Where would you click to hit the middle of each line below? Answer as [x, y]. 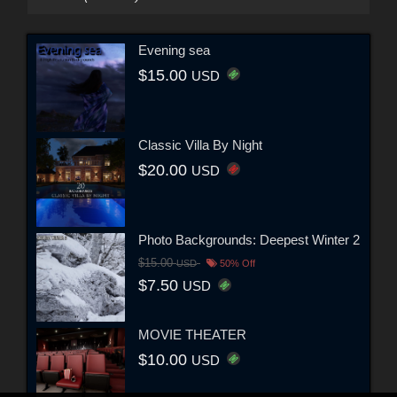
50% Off [236, 264]
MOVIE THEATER [192, 335]
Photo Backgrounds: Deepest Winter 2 [249, 240]
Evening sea [174, 51]
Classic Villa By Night [200, 145]
